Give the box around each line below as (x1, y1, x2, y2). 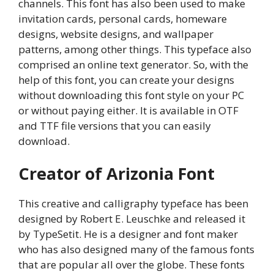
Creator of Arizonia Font (18, 162, 215, 185)
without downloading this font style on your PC (18, 87, 244, 102)
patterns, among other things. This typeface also (18, 42, 251, 56)
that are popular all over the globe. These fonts (18, 257, 245, 272)
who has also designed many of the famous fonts (18, 242, 254, 257)
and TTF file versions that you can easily (18, 118, 211, 133)
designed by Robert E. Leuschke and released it (18, 212, 245, 226)
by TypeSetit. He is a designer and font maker (18, 227, 238, 242)
